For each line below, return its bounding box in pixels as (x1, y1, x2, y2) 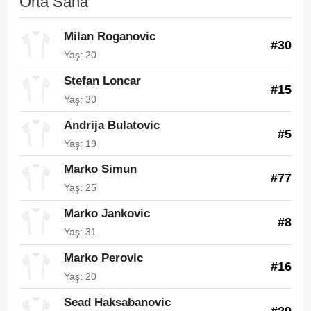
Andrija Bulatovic (64, 118, 160, 132)
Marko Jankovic (64, 207, 150, 221)
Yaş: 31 (64, 226, 96, 238)
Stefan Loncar (64, 74, 141, 87)
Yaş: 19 (64, 137, 96, 149)
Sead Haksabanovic (64, 295, 171, 309)
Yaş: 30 (64, 93, 96, 105)
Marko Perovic (64, 251, 143, 264)
